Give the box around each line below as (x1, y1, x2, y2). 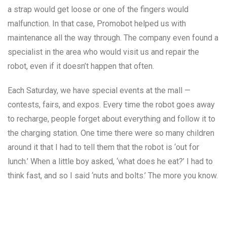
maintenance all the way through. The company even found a (8, 33, 218, 43)
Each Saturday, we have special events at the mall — (8, 86, 191, 96)
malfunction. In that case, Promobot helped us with (8, 19, 186, 29)
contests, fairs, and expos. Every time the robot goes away (8, 100, 215, 110)
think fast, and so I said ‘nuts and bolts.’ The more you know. (8, 171, 218, 181)
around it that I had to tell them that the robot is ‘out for (8, 142, 199, 153)
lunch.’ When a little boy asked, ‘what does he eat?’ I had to (8, 157, 213, 167)
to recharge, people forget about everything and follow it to (8, 114, 215, 124)
